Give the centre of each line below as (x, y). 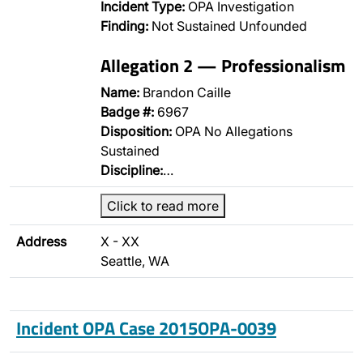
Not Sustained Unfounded (228, 26)
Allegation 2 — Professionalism (223, 65)
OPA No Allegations (232, 131)
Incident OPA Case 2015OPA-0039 (146, 328)
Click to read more (163, 206)
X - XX (120, 241)
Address (41, 241)
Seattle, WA (135, 261)
